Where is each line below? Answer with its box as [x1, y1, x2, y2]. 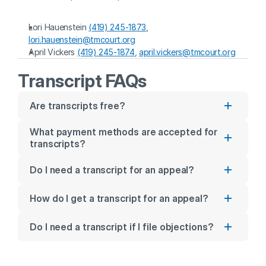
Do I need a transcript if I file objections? [30, 221, 214, 233]
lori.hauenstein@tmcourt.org [28, 34, 135, 45]
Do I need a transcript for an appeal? [30, 164, 195, 176]
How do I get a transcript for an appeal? [30, 192, 208, 204]
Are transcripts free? [30, 100, 125, 112]
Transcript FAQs [18, 70, 147, 91]
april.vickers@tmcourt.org [139, 47, 236, 57]
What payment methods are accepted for [30, 126, 218, 138]
